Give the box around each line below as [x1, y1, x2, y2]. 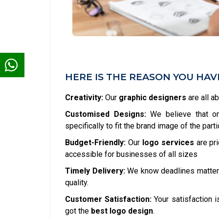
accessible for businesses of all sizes [65, 149, 197, 159]
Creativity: [65, 92, 103, 102]
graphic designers [119, 92, 186, 102]
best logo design [91, 206, 153, 216]
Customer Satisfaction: [65, 194, 152, 204]
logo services [142, 137, 194, 147]
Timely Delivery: [65, 166, 125, 175]
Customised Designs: [65, 109, 146, 119]
